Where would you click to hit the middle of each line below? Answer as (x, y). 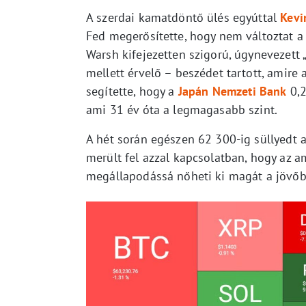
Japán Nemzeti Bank (232, 91)
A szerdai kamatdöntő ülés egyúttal (183, 17)
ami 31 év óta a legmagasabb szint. (182, 109)
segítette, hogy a (132, 91)
